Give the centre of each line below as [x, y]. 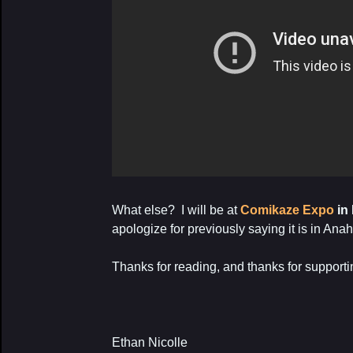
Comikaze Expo [287, 210]
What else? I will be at [176, 210]
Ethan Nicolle [150, 342]
